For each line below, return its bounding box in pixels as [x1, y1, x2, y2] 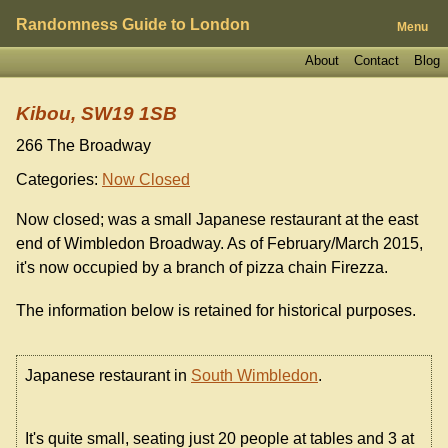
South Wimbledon [191, 367, 318, 385]
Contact [353, 52, 399, 68]
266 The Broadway [16, 137, 151, 155]
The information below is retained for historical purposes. [16, 302, 416, 320]
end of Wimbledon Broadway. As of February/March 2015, [16, 235, 423, 253]
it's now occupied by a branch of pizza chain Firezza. [16, 259, 388, 277]
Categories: [16, 171, 98, 189]
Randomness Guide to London [16, 16, 250, 33]
